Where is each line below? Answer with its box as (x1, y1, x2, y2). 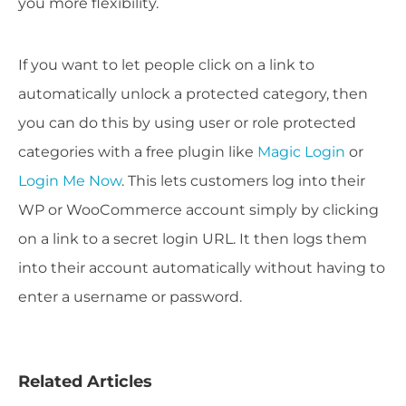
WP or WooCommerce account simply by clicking (18, 201, 379, 218)
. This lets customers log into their (121, 172, 365, 189)
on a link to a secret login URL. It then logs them (18, 230, 367, 247)
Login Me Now (18, 172, 121, 189)
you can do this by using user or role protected (18, 114, 356, 131)
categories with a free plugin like (18, 143, 257, 160)
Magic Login (257, 143, 345, 160)
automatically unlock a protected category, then (18, 85, 368, 102)
